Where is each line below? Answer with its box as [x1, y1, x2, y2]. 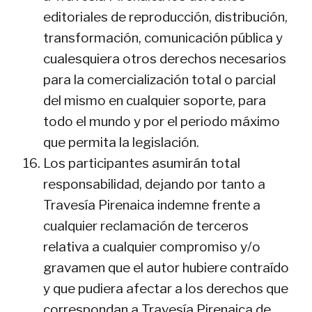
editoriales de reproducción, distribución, [43, 8, 288, 25]
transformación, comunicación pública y [43, 29, 283, 46]
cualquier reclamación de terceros [43, 217, 249, 234]
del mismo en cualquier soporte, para [43, 92, 266, 109]
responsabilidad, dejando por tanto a [43, 175, 265, 192]
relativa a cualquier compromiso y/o [43, 238, 260, 255]
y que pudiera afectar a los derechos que [43, 280, 288, 297]
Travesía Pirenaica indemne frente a [43, 196, 260, 213]
